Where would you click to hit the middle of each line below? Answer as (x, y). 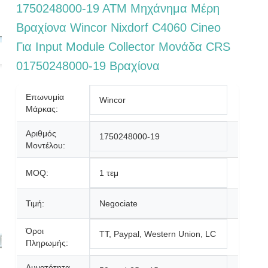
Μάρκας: (42, 109)
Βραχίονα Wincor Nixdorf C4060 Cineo (119, 28)
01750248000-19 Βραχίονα (88, 66)
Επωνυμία (45, 97)
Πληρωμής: (47, 243)
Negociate (119, 203)
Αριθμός (41, 133)
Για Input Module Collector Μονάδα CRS (124, 47)
